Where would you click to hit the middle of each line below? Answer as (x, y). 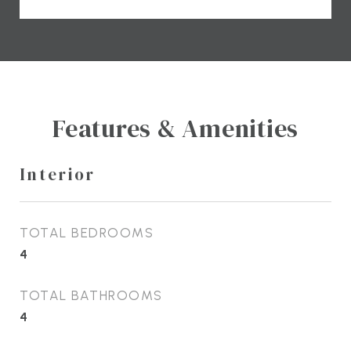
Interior (58, 174)
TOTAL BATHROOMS (91, 295)
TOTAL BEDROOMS (87, 232)
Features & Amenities (175, 128)
